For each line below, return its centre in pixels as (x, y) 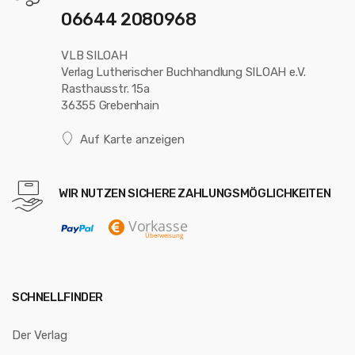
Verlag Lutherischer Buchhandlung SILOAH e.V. (184, 72)
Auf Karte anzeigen (132, 139)
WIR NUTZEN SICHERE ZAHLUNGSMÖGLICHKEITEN (195, 193)
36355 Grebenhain (110, 105)
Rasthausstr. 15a (105, 88)
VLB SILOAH (94, 55)
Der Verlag (40, 335)
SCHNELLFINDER (58, 297)
